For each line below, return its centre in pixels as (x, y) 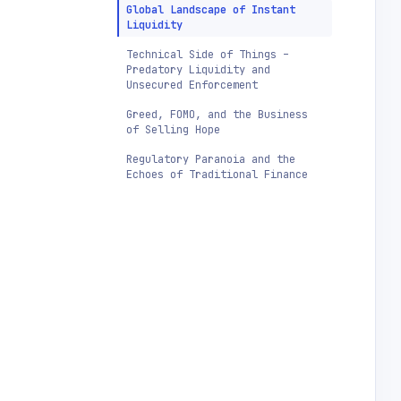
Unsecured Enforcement (192, 85)
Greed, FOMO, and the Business (217, 115)
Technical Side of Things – (208, 55)
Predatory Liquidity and (198, 70)
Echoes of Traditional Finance (217, 175)
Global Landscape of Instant (211, 10)
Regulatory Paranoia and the (211, 159)
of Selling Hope (173, 130)
